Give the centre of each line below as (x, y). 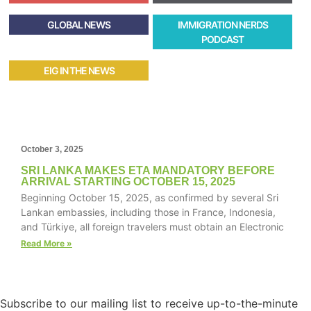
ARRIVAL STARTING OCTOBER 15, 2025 (128, 182)
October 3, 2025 (52, 149)
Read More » (47, 243)
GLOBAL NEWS (79, 25)
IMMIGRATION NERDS (222, 25)
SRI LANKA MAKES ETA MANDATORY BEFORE (148, 170)
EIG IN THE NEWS (79, 70)
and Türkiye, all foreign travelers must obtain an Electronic (152, 227)
